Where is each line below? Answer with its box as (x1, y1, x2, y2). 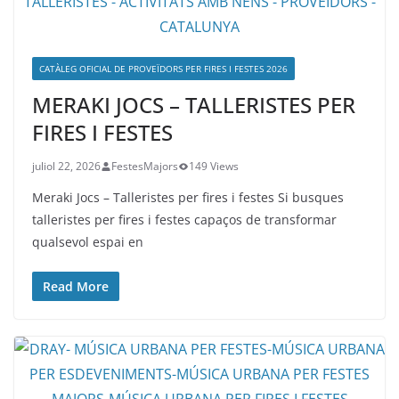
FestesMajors (111, 159, 178, 174)
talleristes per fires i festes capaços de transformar (32, 211, 337, 228)
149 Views (189, 159, 239, 174)
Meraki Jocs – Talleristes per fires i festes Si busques (32, 189, 344, 206)
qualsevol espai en (32, 233, 143, 250)
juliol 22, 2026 (32, 159, 101, 174)
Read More (43, 278, 109, 295)
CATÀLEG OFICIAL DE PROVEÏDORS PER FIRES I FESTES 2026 (39, 62, 288, 75)
